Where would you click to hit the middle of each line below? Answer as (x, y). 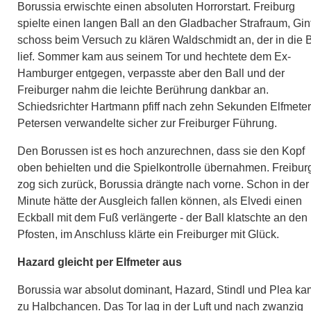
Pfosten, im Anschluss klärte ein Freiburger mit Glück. (148, 234)
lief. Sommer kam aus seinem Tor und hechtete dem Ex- (154, 56)
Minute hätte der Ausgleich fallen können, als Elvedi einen (160, 201)
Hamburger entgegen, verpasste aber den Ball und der (151, 73)
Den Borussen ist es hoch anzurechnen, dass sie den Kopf (161, 151)
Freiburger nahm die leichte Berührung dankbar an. (143, 90)
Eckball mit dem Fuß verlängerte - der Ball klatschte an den (162, 217)
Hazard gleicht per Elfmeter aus (100, 262)
